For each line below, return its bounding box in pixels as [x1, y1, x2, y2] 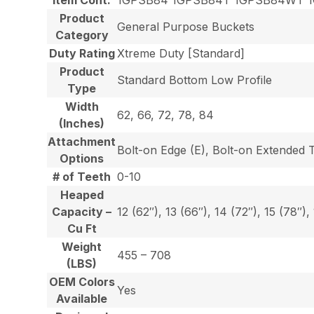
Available [56, 291, 108, 306]
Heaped [60, 187, 104, 202]
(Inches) [59, 116, 105, 130]
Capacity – [52, 204, 112, 219]
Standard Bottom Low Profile [117, 72, 273, 87]
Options [60, 151, 104, 165]
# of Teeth [53, 169, 111, 184]
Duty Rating [48, 46, 115, 60]
